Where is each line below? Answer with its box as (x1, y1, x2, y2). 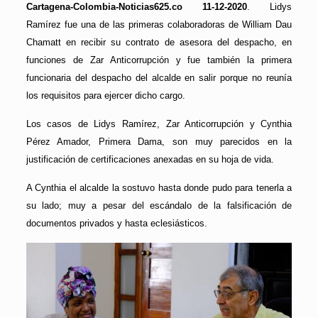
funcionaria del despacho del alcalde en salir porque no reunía (26, 72, 292, 83)
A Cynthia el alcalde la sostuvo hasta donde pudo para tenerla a (26, 182, 292, 193)
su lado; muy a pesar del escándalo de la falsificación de (26, 199, 292, 211)
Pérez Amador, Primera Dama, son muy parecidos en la (26, 136, 292, 147)
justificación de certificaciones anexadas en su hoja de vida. (26, 153, 274, 165)
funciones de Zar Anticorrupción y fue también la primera (26, 54, 292, 65)
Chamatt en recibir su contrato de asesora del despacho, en (26, 36, 292, 48)
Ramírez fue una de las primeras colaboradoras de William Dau (26, 18, 292, 30)
